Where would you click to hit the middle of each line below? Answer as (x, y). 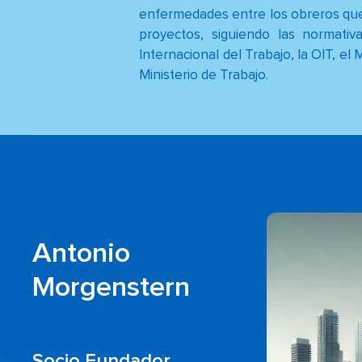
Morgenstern (112, 288)
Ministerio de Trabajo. (204, 76)
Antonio (82, 254)
